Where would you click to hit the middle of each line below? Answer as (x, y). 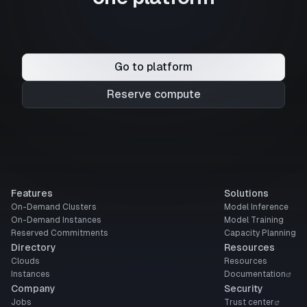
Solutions (246, 193)
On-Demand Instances (56, 220)
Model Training (254, 220)
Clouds (25, 261)
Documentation (255, 274)
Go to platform (153, 66)
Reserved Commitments (60, 233)
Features (32, 193)
